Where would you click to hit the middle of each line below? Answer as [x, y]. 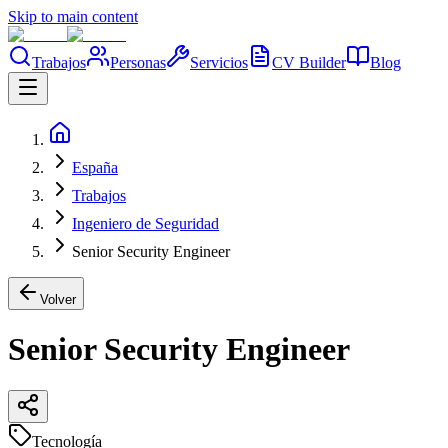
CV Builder [309, 62]
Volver [58, 299]
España [95, 167]
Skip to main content [73, 16]
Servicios [219, 62]
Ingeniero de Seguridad [145, 223]
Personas [138, 62]
